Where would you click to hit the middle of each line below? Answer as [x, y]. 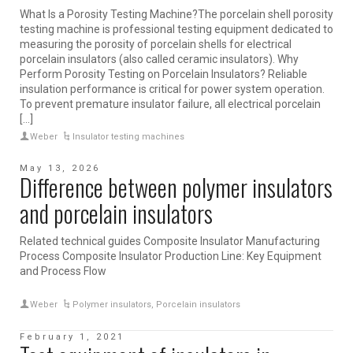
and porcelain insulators [116, 214]
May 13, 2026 [60, 169]
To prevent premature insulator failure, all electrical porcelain [170, 104]
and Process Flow [63, 271]
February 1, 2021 [72, 337]
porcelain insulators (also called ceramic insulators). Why [159, 59]
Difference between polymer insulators [176, 188]
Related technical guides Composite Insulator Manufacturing [170, 242]
